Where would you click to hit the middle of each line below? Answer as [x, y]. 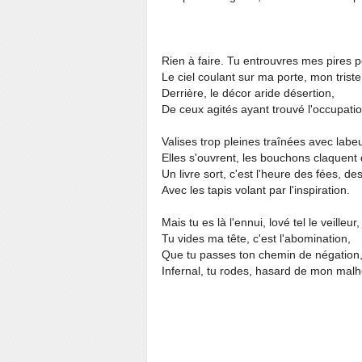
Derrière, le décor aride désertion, [248, 93]
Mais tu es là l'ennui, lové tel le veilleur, [261, 222]
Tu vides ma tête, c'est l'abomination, [256, 238]
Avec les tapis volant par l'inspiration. [256, 190]
